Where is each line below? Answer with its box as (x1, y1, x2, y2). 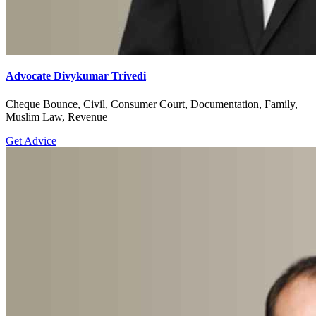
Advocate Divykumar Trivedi (6, 70, 146, 83)
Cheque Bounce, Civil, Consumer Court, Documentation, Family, (6, 97, 298, 110)
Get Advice (6, 134, 56, 147)
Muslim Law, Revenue (6, 110, 107, 123)
